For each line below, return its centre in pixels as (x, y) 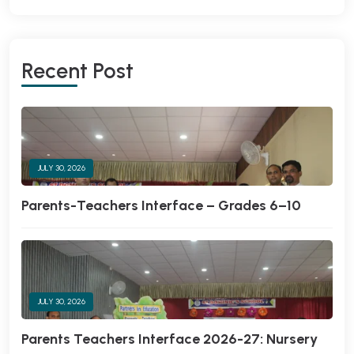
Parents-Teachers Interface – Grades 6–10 (161, 205)
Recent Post (77, 71)
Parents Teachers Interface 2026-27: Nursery (169, 339)
